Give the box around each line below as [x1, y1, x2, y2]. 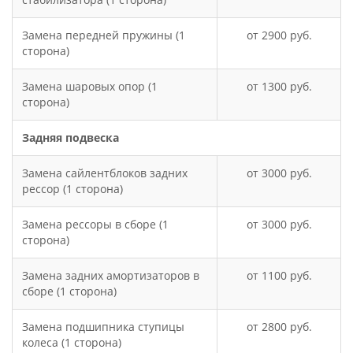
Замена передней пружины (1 [22, 28, 185, 43]
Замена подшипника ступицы [22, 319, 184, 334]
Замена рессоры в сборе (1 [22, 217, 169, 232]
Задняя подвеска [22, 130, 119, 145]
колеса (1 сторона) [22, 335, 121, 350]
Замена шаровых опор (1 [22, 79, 158, 94]
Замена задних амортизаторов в [22, 268, 199, 283]
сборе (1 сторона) [22, 284, 117, 299]
